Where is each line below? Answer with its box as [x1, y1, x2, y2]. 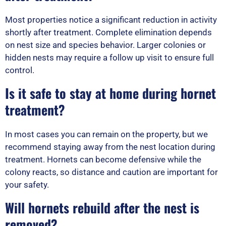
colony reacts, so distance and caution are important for [5, 166, 218, 177]
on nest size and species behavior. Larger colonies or [5, 39, 206, 50]
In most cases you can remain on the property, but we [5, 129, 208, 139]
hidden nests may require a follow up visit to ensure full [5, 52, 214, 63]
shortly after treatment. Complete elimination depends [5, 27, 212, 37]
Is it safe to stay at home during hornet [5, 83, 216, 103]
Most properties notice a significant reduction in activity [5, 14, 217, 25]
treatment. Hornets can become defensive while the [5, 154, 201, 164]
